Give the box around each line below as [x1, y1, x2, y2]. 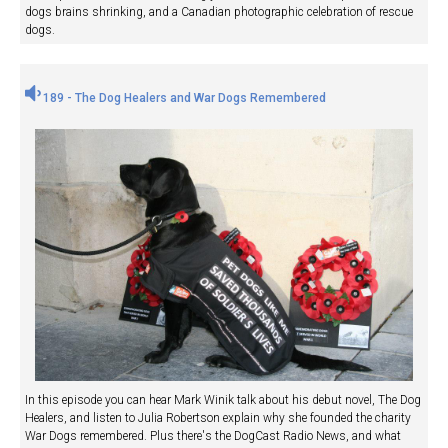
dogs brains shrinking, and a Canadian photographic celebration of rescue [25, 5, 413, 20]
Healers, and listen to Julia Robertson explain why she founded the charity [25, 411, 411, 426]
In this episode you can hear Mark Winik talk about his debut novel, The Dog [25, 393, 421, 408]
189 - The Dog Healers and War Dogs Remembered [40, 91, 326, 106]
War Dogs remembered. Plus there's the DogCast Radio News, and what [25, 429, 401, 444]
